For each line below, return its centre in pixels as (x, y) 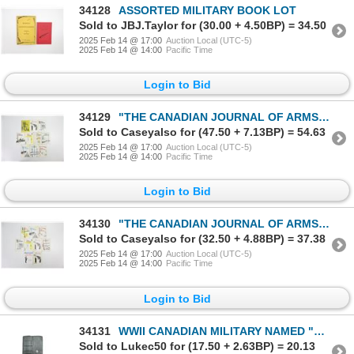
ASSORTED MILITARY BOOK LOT (207, 10)
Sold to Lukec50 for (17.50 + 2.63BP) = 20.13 (197, 346)
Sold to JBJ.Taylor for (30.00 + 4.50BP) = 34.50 (203, 25)
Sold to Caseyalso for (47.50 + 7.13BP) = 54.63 (202, 132)
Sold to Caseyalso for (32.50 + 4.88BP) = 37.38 (202, 239)
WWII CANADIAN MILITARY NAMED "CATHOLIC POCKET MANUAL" (216, 331)
